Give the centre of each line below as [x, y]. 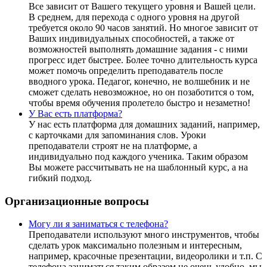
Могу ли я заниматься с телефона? [98, 224]
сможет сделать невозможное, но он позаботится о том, [141, 92]
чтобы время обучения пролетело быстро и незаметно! [139, 103]
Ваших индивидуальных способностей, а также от [131, 38]
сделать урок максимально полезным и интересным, [135, 246]
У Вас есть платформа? [75, 113]
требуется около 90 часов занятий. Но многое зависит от [143, 27]
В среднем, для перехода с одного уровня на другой [134, 17]
